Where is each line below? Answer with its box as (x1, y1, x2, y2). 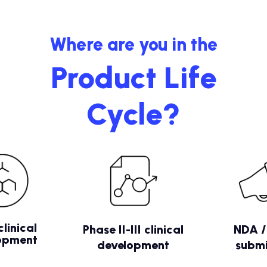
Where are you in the (49, 33, 218, 56)
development (97, 238, 170, 253)
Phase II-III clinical (83, 222, 184, 237)
